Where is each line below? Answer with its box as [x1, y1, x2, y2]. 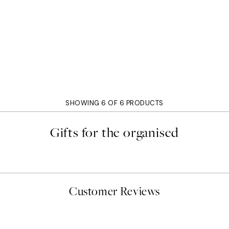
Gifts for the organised [50, 124, 179, 142]
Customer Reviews [68, 184, 161, 200]
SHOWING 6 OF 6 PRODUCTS [65, 99, 164, 108]
